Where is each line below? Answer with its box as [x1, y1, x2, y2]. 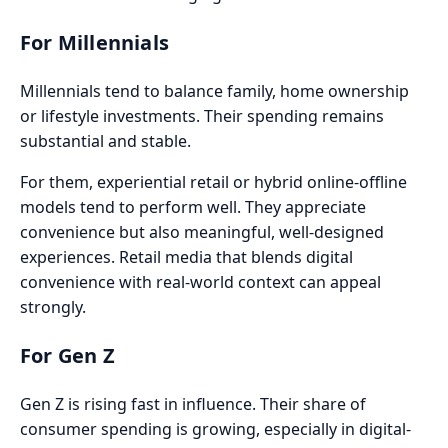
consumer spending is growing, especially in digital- [20, 417, 411, 440]
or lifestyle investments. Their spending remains [20, 104, 384, 127]
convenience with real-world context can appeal [20, 270, 381, 293]
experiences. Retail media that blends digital [20, 245, 353, 268]
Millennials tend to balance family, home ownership [20, 79, 409, 102]
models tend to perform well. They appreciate [20, 195, 366, 218]
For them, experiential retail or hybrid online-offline [20, 170, 407, 193]
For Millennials [20, 28, 169, 56]
